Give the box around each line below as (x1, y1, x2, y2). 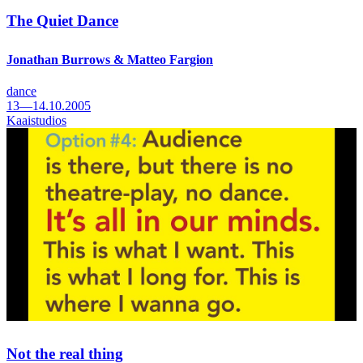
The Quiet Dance (6, 11, 118, 29)
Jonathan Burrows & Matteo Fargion (6, 52, 213, 66)
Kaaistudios (6, 113, 66, 128)
